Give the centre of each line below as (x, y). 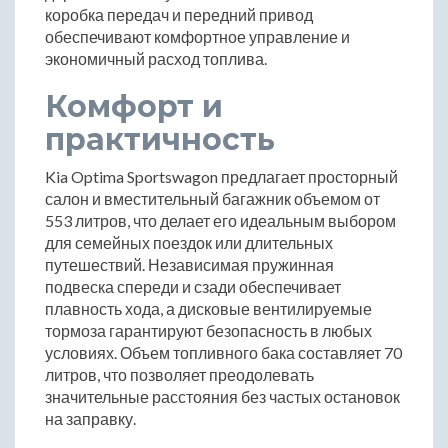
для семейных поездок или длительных (189, 242)
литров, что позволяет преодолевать (179, 374)
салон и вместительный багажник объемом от (212, 198)
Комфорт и (134, 106)
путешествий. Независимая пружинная (189, 264)
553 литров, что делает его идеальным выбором (220, 220)
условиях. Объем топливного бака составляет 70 (223, 352)
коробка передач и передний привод (179, 14)
